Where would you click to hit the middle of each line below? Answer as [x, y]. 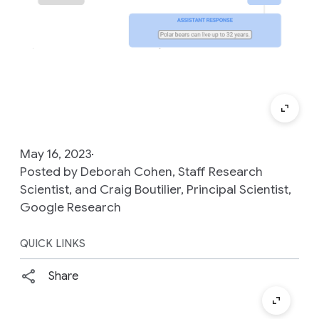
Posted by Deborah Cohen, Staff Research [141, 172]
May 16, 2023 [56, 154]
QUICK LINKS [53, 244]
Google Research [70, 208]
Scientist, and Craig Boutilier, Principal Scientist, [156, 190]
